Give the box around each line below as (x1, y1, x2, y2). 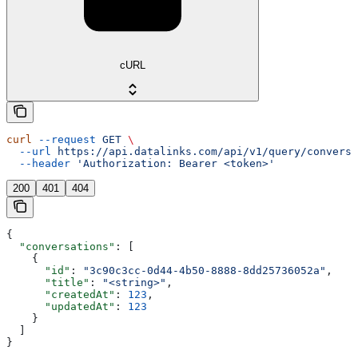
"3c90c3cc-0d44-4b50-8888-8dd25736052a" (83, 264, 326, 276)
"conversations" (6, 240, 115, 253)
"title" (6, 276, 89, 288)
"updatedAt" (6, 300, 115, 312)
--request (32, 133, 96, 145)
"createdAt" (6, 288, 115, 300)
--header (6, 157, 70, 169)
